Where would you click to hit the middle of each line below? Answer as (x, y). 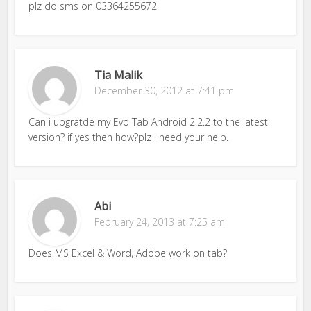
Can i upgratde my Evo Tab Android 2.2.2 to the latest (149, 121)
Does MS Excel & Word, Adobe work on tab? (128, 253)
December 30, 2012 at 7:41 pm (165, 90)
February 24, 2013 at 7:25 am (160, 221)
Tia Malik (119, 75)
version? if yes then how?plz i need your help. (129, 137)
